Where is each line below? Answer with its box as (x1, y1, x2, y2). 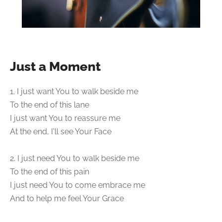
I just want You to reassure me (10, 113, 120, 123)
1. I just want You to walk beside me (10, 87, 138, 97)
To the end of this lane (10, 100, 89, 110)
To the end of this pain (10, 167, 89, 177)
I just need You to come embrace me (10, 180, 145, 190)
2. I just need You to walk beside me (10, 154, 139, 164)
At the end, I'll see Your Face (10, 127, 111, 137)
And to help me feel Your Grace (10, 194, 124, 204)
